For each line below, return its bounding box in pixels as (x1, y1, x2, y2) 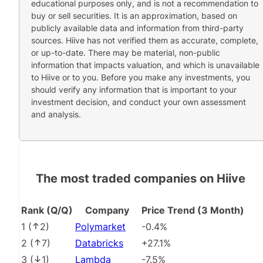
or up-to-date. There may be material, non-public (31, 47, 220, 58)
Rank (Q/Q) (21, 204, 73, 217)
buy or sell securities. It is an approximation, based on (31, 10, 237, 21)
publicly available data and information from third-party (31, 22, 244, 33)
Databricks (75, 237, 123, 249)
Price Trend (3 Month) (141, 204, 244, 217)
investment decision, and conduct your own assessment (31, 96, 246, 107)
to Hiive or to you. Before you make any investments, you (31, 72, 250, 82)
